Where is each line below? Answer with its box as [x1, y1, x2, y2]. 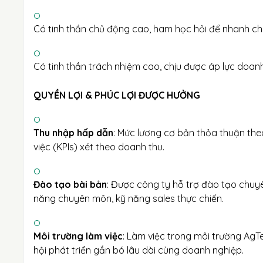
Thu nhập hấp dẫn [33, 127, 113, 139]
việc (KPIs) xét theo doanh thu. [33, 141, 164, 153]
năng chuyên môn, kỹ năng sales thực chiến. [33, 193, 224, 204]
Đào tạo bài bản [33, 178, 107, 190]
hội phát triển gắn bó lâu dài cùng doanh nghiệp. [33, 244, 244, 256]
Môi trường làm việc [33, 230, 123, 242]
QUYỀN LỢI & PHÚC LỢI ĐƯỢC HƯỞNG [33, 89, 200, 101]
